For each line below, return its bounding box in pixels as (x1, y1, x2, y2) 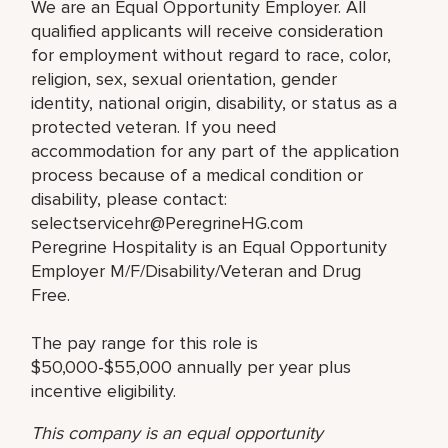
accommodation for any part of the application (31, 139, 400, 162)
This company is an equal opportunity (31, 421, 324, 444)
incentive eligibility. (31, 379, 177, 402)
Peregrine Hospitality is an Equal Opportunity (31, 235, 388, 258)
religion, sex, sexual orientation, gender (31, 67, 338, 90)
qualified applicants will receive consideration (31, 19, 384, 42)
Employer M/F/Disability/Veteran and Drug (31, 259, 362, 282)
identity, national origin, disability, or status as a (31, 91, 398, 114)
